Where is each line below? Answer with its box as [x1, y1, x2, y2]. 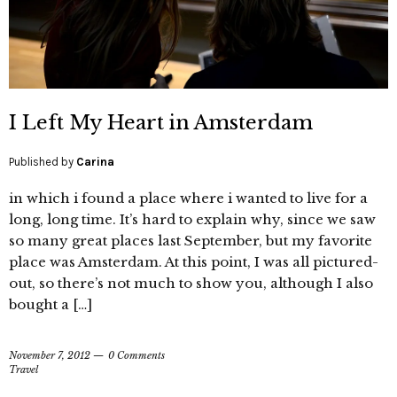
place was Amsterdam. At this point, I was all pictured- [9, 253, 378, 271]
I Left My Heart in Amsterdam [9, 111, 313, 136]
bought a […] [9, 296, 92, 314]
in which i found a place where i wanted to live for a [9, 190, 368, 207]
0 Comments [108, 349, 165, 362]
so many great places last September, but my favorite [9, 232, 372, 250]
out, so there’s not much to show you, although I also [9, 275, 373, 292]
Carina [76, 155, 114, 169]
